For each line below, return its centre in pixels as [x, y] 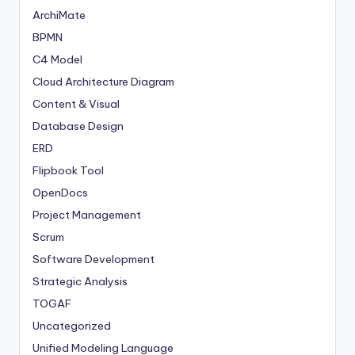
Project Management [87, 214]
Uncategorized [72, 325]
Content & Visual [76, 103]
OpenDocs [60, 192]
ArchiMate [59, 15]
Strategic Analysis [80, 281]
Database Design [78, 126]
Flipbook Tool [68, 170]
